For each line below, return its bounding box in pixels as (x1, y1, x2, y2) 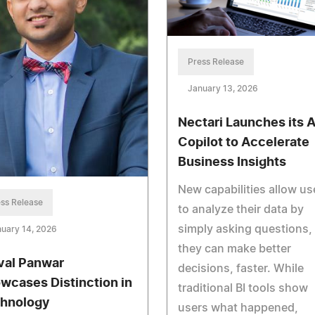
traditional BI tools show (177, 283, 308, 295)
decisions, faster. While (177, 263, 304, 275)
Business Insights (177, 156, 286, 169)
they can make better (177, 243, 291, 255)
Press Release (187, 58, 244, 67)
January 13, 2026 (187, 84, 258, 94)
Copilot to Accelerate (177, 136, 309, 150)
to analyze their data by (177, 204, 304, 216)
